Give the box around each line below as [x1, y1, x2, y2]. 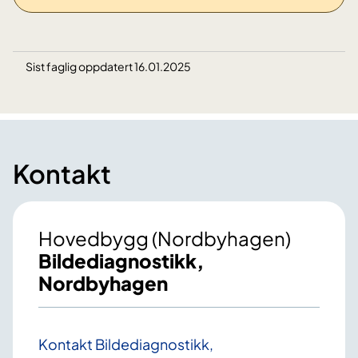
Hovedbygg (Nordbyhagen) [38, 226, 291, 251]
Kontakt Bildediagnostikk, [38, 335, 213, 354]
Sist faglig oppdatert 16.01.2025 [26, 59, 191, 74]
